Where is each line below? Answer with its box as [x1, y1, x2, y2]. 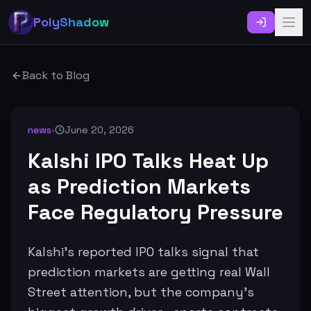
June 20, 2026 [65, 124, 134, 136]
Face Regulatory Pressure [28, 199, 283, 226]
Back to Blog [22, 68, 90, 83]
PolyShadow [33, 14, 109, 30]
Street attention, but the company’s [28, 284, 254, 300]
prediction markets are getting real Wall [28, 264, 270, 280]
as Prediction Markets [28, 173, 251, 200]
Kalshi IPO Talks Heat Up [28, 147, 269, 174]
